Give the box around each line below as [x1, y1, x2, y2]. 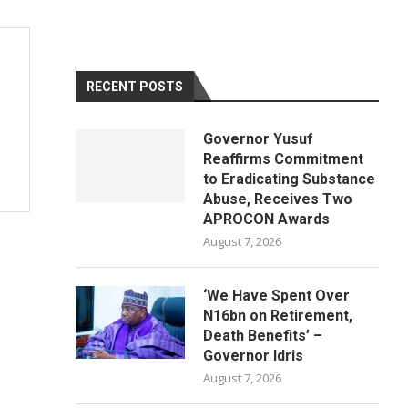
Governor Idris [203, 347, 304, 364]
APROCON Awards [203, 210, 331, 228]
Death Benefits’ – [203, 327, 323, 344]
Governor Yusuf [203, 130, 314, 148]
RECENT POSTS [87, 79, 184, 94]
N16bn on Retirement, [203, 307, 353, 324]
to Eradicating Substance [203, 170, 376, 188]
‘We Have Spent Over [203, 287, 351, 304]
